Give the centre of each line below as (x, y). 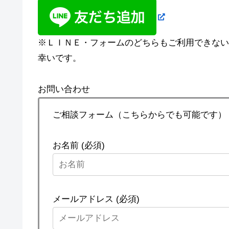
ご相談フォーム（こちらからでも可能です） (139, 114)
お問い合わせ (64, 89)
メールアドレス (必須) (96, 199)
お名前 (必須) (78, 146)
